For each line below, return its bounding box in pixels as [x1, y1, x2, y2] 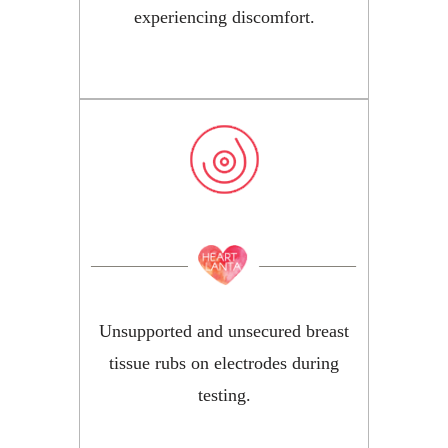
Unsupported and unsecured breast [99, 321, 349, 342]
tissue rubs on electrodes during [109, 353, 339, 374]
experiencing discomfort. [133, 6, 315, 27]
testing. [197, 385, 251, 406]
